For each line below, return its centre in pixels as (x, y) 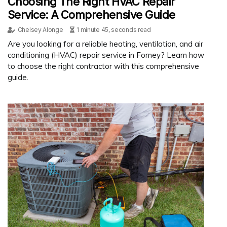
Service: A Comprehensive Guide (91, 14)
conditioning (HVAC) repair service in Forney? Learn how (106, 55)
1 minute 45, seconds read (114, 29)
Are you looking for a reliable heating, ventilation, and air (105, 44)
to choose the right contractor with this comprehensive (103, 66)
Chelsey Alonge (40, 29)
